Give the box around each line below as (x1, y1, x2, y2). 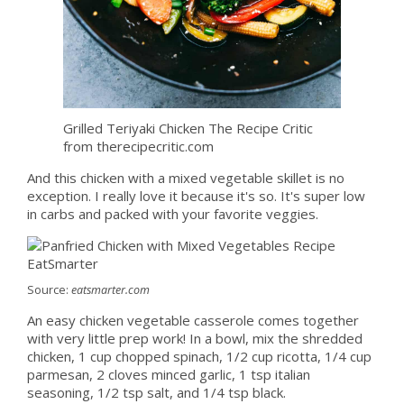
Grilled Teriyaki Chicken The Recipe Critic (62, 119, 313, 138)
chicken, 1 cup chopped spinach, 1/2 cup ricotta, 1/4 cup (26, 347, 372, 366)
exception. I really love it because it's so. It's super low (26, 187, 365, 206)
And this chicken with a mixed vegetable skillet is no (26, 169, 344, 188)
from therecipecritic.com (62, 137, 214, 156)
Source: (26, 282, 71, 298)
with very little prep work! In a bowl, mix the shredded (26, 329, 363, 348)
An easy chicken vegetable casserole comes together (26, 311, 359, 330)
